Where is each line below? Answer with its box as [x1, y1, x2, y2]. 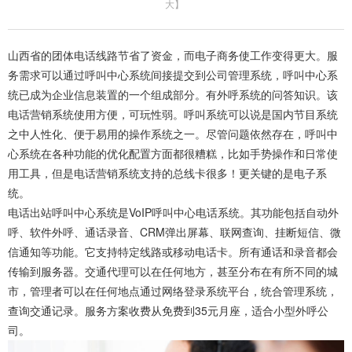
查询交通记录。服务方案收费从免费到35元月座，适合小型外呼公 [8, 302, 328, 318]
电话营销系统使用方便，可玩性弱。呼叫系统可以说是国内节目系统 [8, 106, 338, 122]
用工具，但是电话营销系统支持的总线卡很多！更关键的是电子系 [8, 165, 327, 181]
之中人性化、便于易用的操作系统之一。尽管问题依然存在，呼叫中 [8, 126, 338, 141]
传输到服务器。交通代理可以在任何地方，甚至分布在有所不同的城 [8, 263, 338, 279]
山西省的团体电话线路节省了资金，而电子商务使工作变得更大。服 [8, 47, 338, 63]
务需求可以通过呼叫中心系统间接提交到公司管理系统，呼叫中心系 [8, 67, 338, 82]
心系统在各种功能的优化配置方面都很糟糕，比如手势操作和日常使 [8, 145, 338, 161]
